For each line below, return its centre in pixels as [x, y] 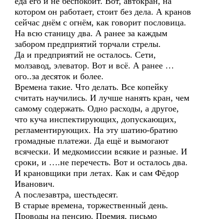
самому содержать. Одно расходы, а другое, [97, 109]
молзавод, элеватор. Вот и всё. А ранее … [94, 66]
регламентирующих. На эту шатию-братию [96, 130]
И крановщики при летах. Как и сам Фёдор [97, 173]
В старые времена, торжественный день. [91, 205]
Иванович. [35, 184]
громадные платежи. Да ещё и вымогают [92, 141]
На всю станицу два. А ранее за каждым [91, 33]
